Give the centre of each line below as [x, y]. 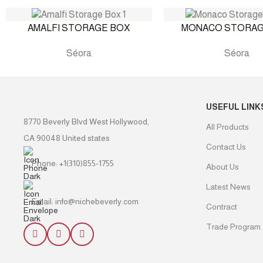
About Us [222, 167]
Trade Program [233, 227]
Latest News [228, 187]
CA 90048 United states [67, 138]
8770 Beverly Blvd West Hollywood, [86, 122]
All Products [227, 127]
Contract [221, 207]
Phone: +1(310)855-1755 [73, 163]
